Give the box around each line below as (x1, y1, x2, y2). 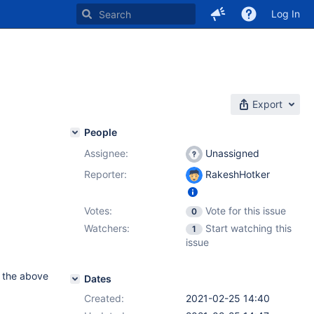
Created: (84, 292, 124, 304)
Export (252, 98, 282, 110)
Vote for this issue (205, 205, 286, 217)
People (84, 126, 117, 138)
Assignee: (84, 147, 128, 159)
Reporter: (84, 168, 127, 180)
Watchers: (84, 222, 130, 234)
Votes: (84, 205, 112, 217)
